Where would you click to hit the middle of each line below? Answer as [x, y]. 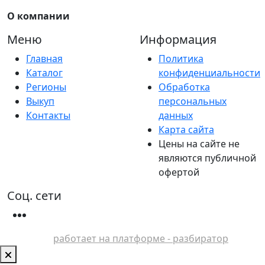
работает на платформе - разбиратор [141, 238]
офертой [179, 172]
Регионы [46, 87]
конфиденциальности [209, 72]
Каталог [44, 72]
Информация [178, 39]
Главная [44, 58]
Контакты [48, 115]
